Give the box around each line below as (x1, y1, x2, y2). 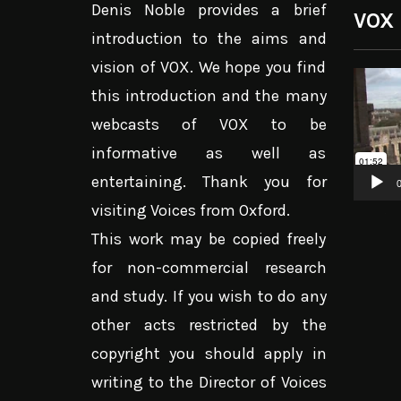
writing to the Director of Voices (91, 372, 327, 393)
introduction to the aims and (91, 29, 327, 49)
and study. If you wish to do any (91, 286, 327, 307)
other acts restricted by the (91, 315, 327, 336)
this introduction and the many (91, 86, 327, 107)
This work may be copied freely (91, 229, 327, 250)
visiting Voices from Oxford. (91, 200, 290, 221)
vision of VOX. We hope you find (91, 57, 327, 78)
